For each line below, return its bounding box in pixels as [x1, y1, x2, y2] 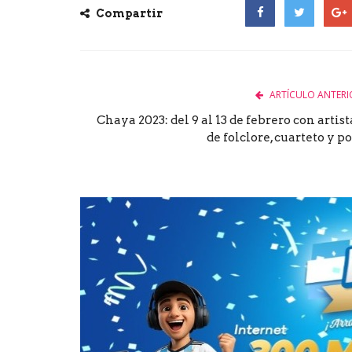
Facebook [245, 33, 297, 49]
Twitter [284, 33, 325, 49]
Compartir [93, 6, 163, 20]
